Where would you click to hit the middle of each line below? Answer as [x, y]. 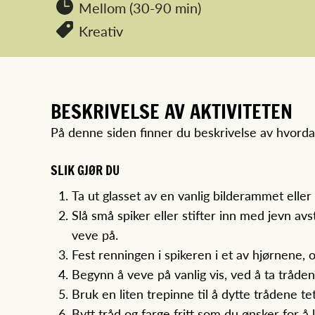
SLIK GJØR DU [85, 171]
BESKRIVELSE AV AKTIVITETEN [172, 112]
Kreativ [101, 31]
